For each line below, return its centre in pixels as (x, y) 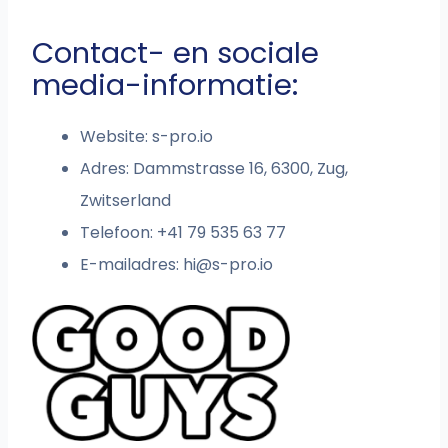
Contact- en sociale (176, 53)
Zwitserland (126, 201)
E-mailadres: (132, 265)
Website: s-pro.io (147, 137)
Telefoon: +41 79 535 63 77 (183, 233)
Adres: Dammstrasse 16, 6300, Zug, (214, 169)
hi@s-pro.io (228, 265)
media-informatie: (165, 85)
